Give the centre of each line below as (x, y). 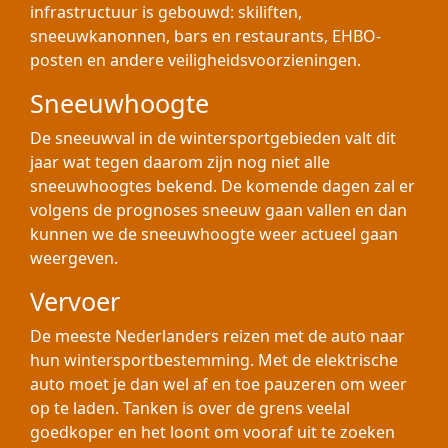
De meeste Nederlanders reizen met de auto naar (217, 336)
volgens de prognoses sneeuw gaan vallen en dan (218, 210)
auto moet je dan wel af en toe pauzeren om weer (218, 384)
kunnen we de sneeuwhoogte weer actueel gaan (214, 234)
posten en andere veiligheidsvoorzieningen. (195, 60)
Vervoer (75, 301)
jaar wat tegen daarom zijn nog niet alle (180, 162)
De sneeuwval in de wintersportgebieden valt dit (213, 138)
